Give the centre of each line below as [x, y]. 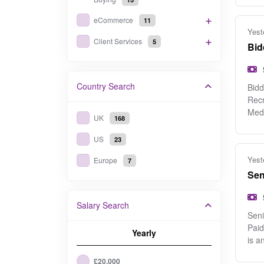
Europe [105, 160]
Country [91, 86]
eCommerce [113, 20]
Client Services [118, 41]
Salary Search [103, 205]
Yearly [144, 233]
